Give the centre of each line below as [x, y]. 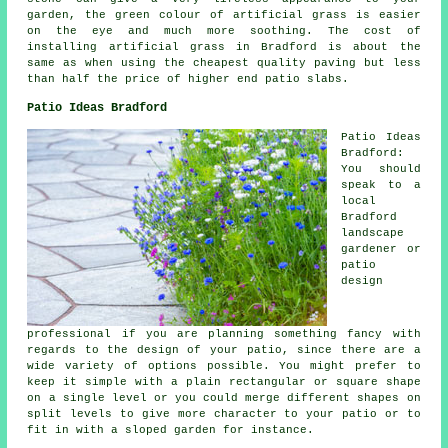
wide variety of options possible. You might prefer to [224, 366]
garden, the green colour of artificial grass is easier [224, 15]
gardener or [381, 249]
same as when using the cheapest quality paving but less [224, 63]
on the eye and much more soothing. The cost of [224, 31]
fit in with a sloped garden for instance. [171, 430]
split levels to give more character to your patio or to [224, 414]
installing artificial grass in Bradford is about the [224, 47]
